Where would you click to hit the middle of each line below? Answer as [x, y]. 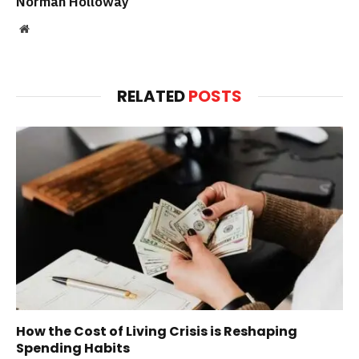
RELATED [153, 96]
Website [46, 28]
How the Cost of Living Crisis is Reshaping [157, 332]
